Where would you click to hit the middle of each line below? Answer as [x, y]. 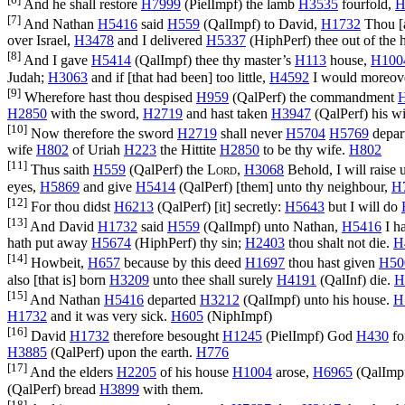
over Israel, [41, 41]
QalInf [343, 279]
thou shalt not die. [339, 243]
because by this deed [183, 263]
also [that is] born [58, 279]
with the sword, [95, 114]
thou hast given [332, 263]
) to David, [288, 24]
